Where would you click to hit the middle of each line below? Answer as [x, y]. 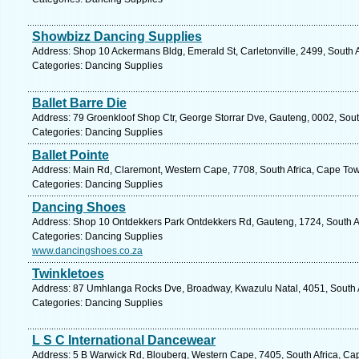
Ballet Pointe [71, 155]
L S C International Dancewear [124, 340]
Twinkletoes [68, 274]
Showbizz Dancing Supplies [117, 36]
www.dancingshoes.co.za [87, 251]
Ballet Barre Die [79, 103]
